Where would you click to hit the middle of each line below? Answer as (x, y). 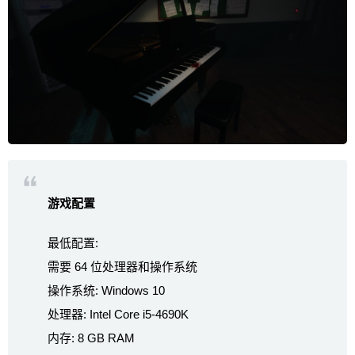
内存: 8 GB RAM (91, 338)
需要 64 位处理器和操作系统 (122, 266)
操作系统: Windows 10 (106, 290)
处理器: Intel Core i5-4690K (118, 314)
